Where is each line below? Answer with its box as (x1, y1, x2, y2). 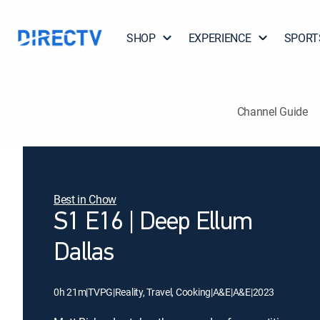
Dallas (54, 241, 114, 266)
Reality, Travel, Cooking (114, 285, 211, 299)
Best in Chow (54, 191, 117, 207)
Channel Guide (236, 103, 308, 119)
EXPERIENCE (188, 30, 251, 46)
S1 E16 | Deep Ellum (54, 210, 253, 236)
